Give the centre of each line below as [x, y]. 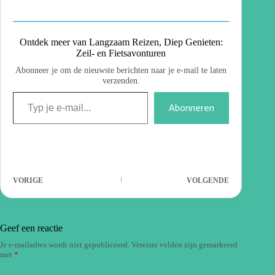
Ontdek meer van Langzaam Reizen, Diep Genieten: [121, 42]
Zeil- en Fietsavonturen [121, 53]
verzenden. [121, 80]
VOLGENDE [208, 180]
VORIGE [28, 180]
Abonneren [192, 107]
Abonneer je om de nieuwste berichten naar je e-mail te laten [121, 70]
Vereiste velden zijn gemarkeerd [184, 244]
